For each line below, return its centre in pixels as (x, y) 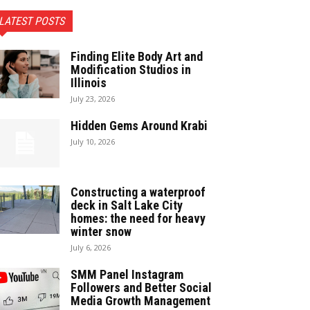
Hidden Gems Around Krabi (139, 125)
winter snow (101, 231)
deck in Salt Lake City (127, 205)
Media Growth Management (140, 300)
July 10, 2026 (93, 141)
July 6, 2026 (91, 247)
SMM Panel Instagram (127, 274)
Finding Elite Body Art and (137, 56)
